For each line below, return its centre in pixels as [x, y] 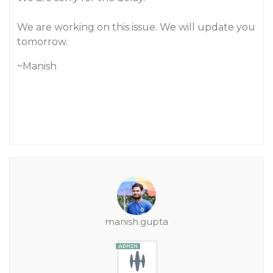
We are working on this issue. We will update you [136, 27]
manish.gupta [136, 222]
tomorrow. [42, 42]
